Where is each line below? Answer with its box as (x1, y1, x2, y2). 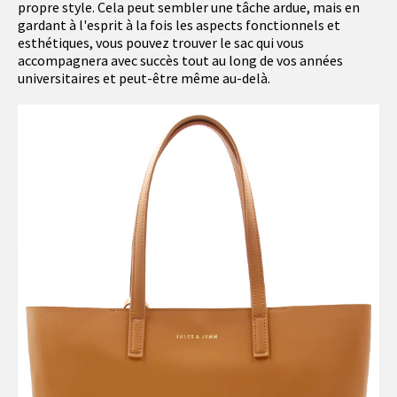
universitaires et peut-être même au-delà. (18, 69, 270, 88)
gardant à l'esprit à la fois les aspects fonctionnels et (18, 16, 340, 35)
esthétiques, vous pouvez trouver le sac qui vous (18, 34, 304, 52)
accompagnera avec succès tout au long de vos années (18, 51, 343, 70)
